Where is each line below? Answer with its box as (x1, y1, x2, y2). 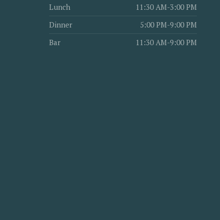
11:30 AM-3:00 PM (136, 2, 197, 12)
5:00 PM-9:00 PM (140, 20, 197, 30)
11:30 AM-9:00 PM (136, 37, 197, 48)
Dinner (49, 20, 72, 30)
